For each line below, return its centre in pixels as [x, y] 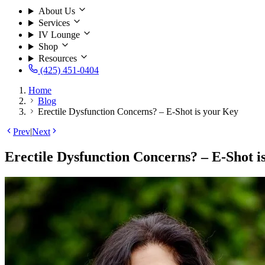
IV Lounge [59, 35]
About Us [56, 11]
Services [54, 23]
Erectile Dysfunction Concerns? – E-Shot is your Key [138, 112]
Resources [57, 59]
